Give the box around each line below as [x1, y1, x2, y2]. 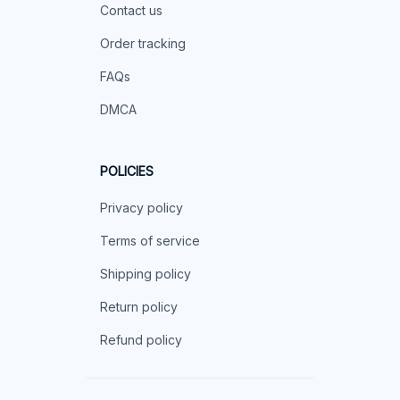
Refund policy [100, 331, 182, 347]
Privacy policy [100, 199, 183, 215]
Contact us [100, 2, 162, 18]
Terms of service [100, 232, 200, 248]
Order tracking [100, 35, 186, 51]
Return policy [100, 298, 178, 314]
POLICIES [100, 162, 154, 179]
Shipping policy [100, 265, 191, 281]
